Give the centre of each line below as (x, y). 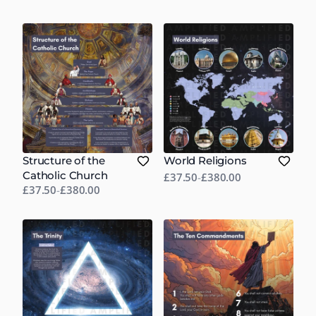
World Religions (205, 160)
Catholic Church (65, 175)
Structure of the (64, 160)
